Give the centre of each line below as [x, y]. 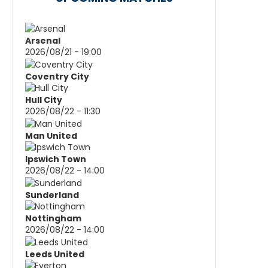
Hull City [44, 100]
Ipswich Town [56, 159]
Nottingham [53, 218]
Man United [51, 135]
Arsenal [43, 40]
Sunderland [52, 195]
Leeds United [55, 254]
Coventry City [57, 76]
